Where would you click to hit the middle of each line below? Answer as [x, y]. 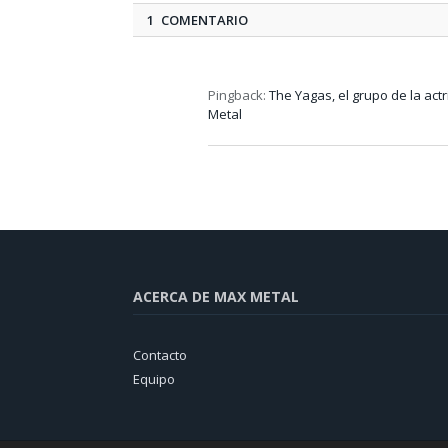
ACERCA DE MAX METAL [216, 297]
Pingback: [238, 95]
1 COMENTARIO [197, 20]
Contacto [160, 355]
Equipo [154, 379]
